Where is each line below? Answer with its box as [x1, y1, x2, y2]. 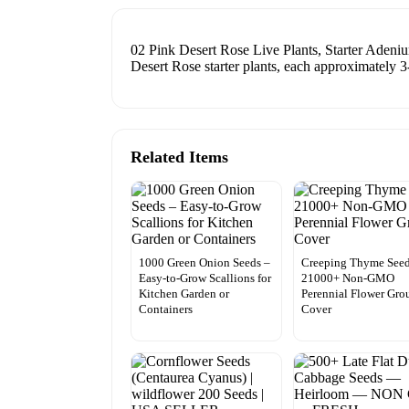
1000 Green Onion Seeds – [139, 255, 270, 269]
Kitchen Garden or [139, 286, 229, 300]
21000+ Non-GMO [301, 270, 395, 285]
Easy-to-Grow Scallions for [139, 270, 271, 285]
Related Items [131, 147, 228, 166]
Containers [139, 301, 193, 316]
